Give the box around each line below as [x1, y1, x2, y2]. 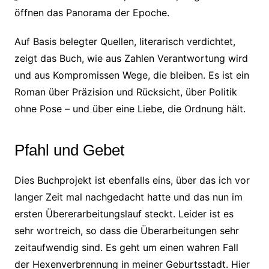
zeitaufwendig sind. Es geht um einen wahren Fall [14, 241, 238, 253]
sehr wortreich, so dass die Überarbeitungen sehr [14, 225, 239, 237]
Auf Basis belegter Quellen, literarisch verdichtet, [14, 35, 235, 47]
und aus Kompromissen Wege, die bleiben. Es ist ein [14, 69, 249, 81]
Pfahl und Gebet [14, 141, 124, 159]
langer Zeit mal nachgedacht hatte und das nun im [14, 191, 243, 203]
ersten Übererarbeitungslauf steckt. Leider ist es [14, 208, 234, 220]
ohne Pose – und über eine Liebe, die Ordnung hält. [14, 103, 246, 115]
